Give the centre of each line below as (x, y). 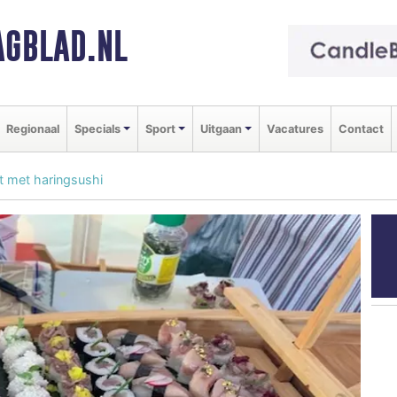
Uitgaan (221, 128)
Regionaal (33, 128)
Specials (97, 128)
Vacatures (295, 128)
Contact (361, 128)
